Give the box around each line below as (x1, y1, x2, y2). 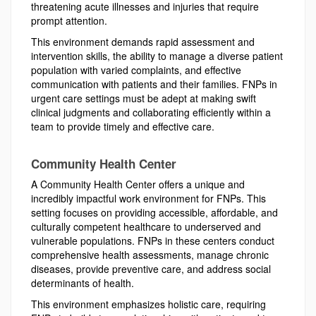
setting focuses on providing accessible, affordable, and (31, 205, 278, 219)
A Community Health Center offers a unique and (31, 177, 245, 191)
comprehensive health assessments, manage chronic (31, 248, 269, 262)
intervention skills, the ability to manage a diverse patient (31, 49, 283, 63)
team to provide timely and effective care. (31, 119, 214, 133)
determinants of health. (31, 276, 134, 290)
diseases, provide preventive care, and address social (31, 262, 271, 276)
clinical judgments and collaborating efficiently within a (31, 105, 271, 119)
